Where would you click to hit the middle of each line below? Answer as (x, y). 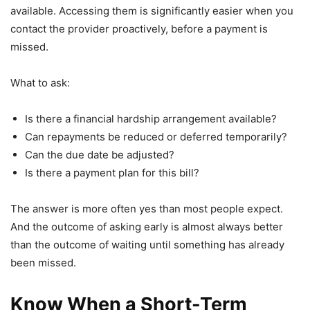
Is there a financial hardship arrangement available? (151, 119)
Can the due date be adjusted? (100, 155)
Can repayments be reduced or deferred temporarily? (156, 137)
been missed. (43, 263)
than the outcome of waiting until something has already (147, 245)
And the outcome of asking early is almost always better (147, 227)
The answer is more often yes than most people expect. (147, 209)
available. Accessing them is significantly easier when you (152, 11)
